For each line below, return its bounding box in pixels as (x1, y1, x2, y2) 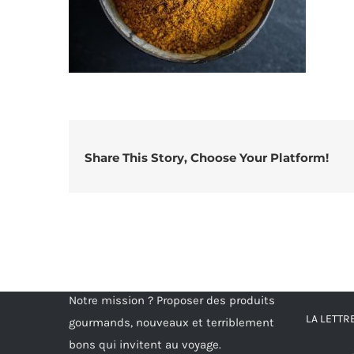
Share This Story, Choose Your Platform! (85, 150, 329, 165)
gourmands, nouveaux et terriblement (69, 315, 274, 330)
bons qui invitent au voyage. (69, 337, 221, 352)
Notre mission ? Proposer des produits (69, 293, 275, 307)
